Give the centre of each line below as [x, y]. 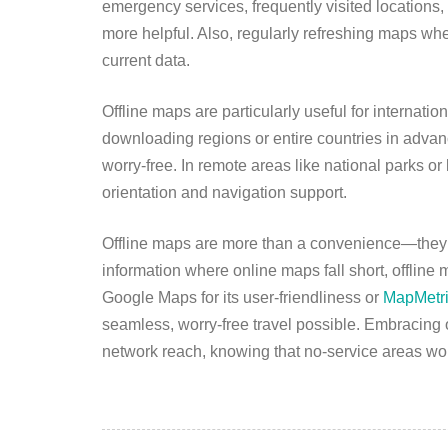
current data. [146, 61]
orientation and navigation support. [224, 193]
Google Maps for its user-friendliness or [242, 298]
